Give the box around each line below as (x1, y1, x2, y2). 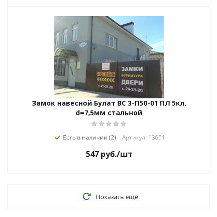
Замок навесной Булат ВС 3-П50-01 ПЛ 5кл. (31, 98, 186, 108)
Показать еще (95, 192, 138, 201)
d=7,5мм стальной (76, 108, 142, 117)
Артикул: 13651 (122, 133, 165, 141)
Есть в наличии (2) (62, 133, 116, 141)
